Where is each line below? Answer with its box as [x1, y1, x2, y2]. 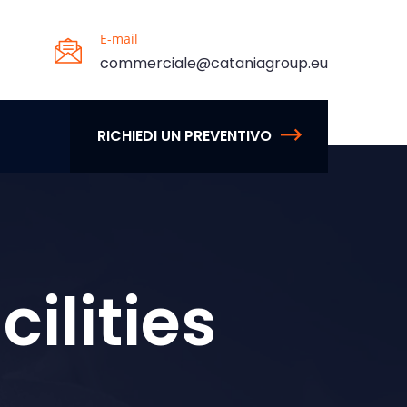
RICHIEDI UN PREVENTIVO [97, 125, 272, 146]
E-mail [100, 30, 138, 47]
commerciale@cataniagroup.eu [100, 53, 328, 74]
